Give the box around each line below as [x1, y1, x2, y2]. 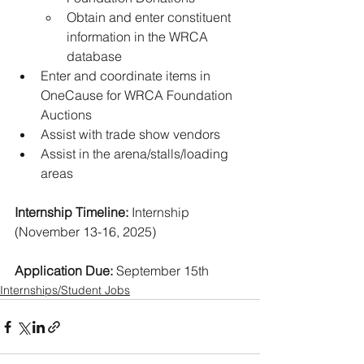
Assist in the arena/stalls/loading [41, 145, 232, 162]
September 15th [113, 262, 209, 279]
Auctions [41, 106, 95, 123]
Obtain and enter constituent [67, 9, 234, 25]
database [67, 48, 125, 64]
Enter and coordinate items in [41, 67, 214, 84]
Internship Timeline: [15, 204, 128, 220]
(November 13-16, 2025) [15, 223, 159, 240]
